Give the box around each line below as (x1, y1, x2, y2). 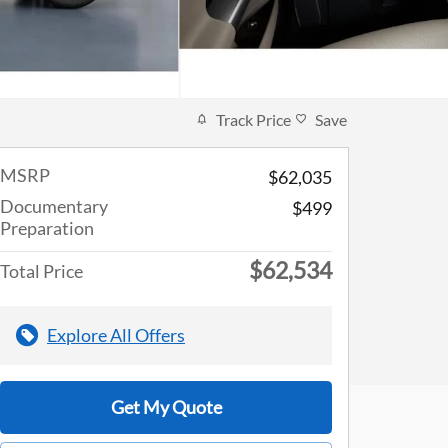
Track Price (216, 109, 291, 129)
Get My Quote (110, 395, 222, 418)
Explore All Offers (47, 323, 185, 346)
